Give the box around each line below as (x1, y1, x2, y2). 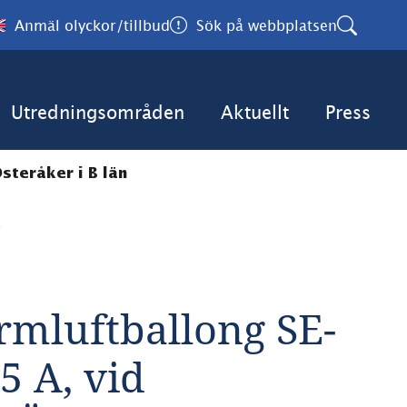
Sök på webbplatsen (196, 16, 337, 34)
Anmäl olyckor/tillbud (15, 16, 170, 34)
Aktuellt (221, 102, 289, 123)
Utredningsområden (11, 102, 184, 123)
